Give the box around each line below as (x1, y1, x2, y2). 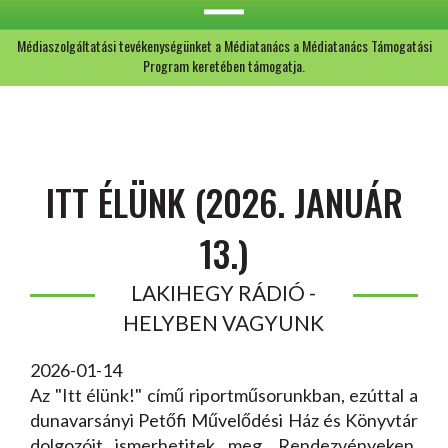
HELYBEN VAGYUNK (123, 310, 325, 335)
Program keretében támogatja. (143, 55, 305, 76)
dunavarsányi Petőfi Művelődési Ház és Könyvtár (30, 409, 418, 431)
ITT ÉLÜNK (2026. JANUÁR (45, 175, 403, 228)
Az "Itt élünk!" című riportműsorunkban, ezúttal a (30, 384, 418, 406)
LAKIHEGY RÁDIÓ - (131, 280, 317, 305)
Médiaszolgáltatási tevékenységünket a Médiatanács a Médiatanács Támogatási (16, 35, 432, 56)
